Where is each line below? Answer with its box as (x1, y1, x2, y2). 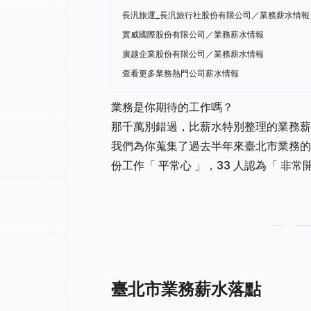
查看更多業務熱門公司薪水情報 (122, 68, 239, 78)
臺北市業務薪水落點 (111, 279, 261, 299)
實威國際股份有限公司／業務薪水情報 (122, 29, 264, 40)
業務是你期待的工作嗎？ (111, 100, 233, 114)
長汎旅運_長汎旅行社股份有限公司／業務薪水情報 (122, 10, 310, 20)
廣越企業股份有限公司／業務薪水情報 (122, 49, 264, 59)
